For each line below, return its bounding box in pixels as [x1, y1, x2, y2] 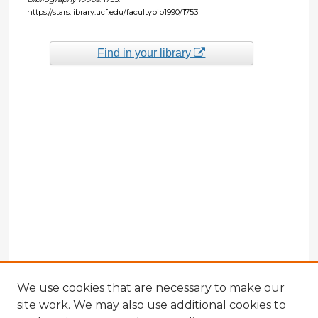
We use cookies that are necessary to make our [17, 281, 285, 295]
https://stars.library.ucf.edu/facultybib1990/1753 [26, 6, 198, 17]
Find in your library [97, 46, 194, 59]
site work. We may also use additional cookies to [17, 298, 286, 312]
